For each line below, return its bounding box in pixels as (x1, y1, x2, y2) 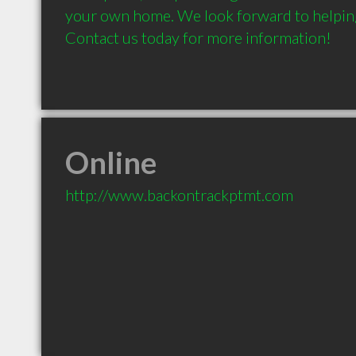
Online (65, 144, 157, 180)
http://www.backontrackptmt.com (65, 185, 293, 204)
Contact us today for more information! (65, 28, 331, 47)
